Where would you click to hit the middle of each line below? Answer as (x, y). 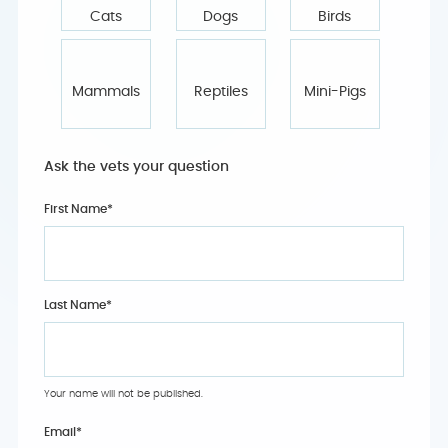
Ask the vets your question (136, 167)
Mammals (106, 92)
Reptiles (220, 92)
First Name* (78, 209)
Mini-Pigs (334, 92)
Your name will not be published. (123, 394)
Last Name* (78, 305)
